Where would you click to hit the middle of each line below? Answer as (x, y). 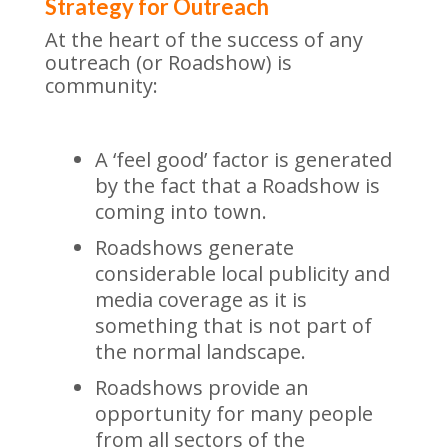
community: (101, 85)
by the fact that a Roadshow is (237, 185)
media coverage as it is (200, 299)
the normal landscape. (200, 351)
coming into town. (180, 211)
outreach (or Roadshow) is (168, 62)
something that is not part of (233, 325)
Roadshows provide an (201, 387)
